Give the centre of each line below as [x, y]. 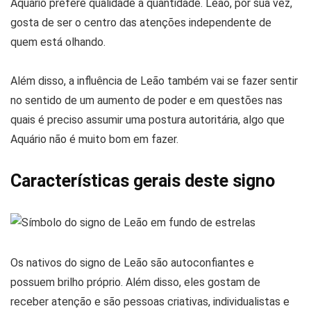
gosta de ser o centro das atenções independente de [141, 23]
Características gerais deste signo [143, 181]
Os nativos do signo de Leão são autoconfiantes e [132, 263]
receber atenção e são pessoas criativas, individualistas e [150, 302]
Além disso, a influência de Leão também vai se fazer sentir [154, 81]
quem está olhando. [58, 42]
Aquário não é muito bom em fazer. [94, 140]
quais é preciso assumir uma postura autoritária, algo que [148, 120]
